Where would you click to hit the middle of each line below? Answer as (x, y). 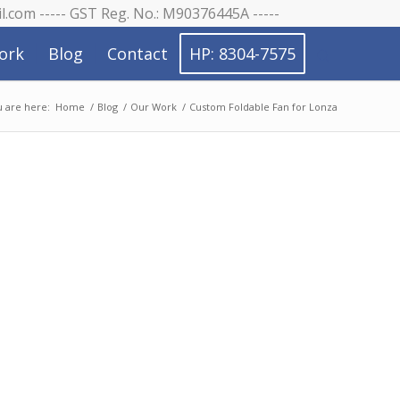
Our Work (154, 107)
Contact (137, 54)
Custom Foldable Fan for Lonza (263, 107)
